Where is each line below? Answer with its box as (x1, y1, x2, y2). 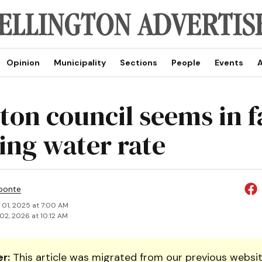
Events (214, 57, 243, 68)
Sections (119, 57, 157, 68)
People (171, 57, 201, 68)
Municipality (53, 57, 106, 68)
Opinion (6, 57, 40, 68)
